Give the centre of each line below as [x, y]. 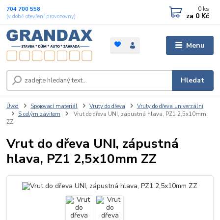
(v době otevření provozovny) [41, 16]
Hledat [193, 80]
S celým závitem [39, 114]
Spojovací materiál [54, 106]
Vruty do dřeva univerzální [170, 106]
